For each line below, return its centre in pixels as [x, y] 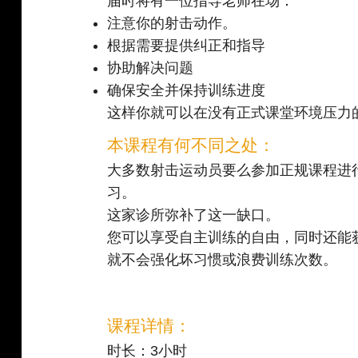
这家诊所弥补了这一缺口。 [194, 215]
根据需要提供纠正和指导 [187, 46]
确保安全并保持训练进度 [187, 91]
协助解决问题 [151, 68]
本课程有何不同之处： [191, 145]
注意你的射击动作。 [172, 24]
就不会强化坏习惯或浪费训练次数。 [223, 260]
